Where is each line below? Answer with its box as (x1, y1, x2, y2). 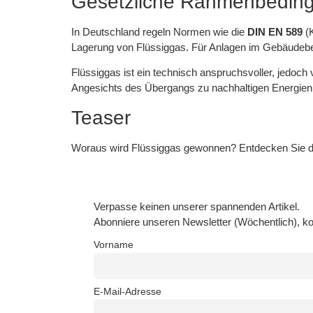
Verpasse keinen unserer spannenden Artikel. (94, 200, 300, 212)
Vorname (94, 240, 133, 251)
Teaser (71, 106, 131, 129)
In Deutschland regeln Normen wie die (71, 26, 247, 38)
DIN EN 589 (247, 26, 303, 38)
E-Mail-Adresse (94, 286, 161, 298)
